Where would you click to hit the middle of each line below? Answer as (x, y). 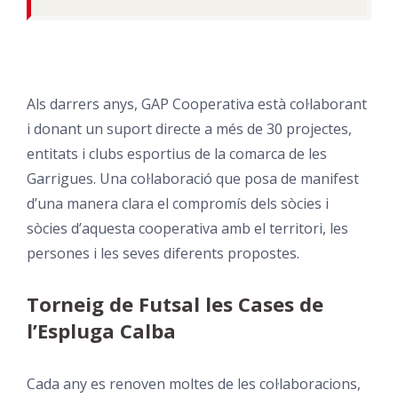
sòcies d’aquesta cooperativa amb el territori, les (187, 228)
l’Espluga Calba (101, 331)
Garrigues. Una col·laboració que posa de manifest (192, 178)
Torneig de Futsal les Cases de (175, 305)
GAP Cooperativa (197, 103)
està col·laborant (310, 103)
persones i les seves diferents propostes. (163, 253)
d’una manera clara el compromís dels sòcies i (177, 203)
